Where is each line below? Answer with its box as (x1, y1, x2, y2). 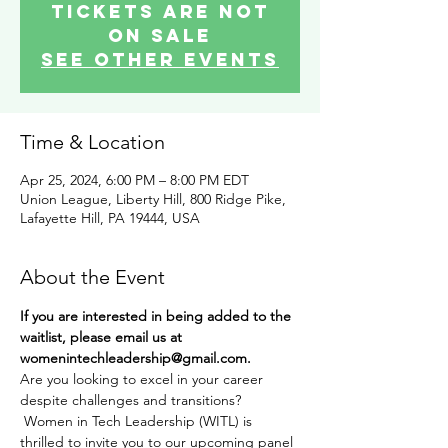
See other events (41, 48, 279, 71)
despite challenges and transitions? (20, 391, 245, 409)
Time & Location (20, 130, 165, 154)
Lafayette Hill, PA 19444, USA (20, 209, 200, 227)
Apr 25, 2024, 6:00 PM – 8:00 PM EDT (20, 171, 249, 189)
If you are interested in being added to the (20, 307, 295, 325)
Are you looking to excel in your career (20, 370, 267, 388)
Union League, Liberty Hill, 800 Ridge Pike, (20, 190, 286, 208)
